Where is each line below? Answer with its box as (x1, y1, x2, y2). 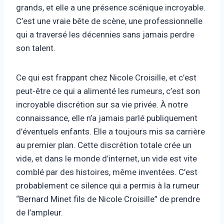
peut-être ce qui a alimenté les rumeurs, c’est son (16, 85, 200, 96)
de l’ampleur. (16, 207, 63, 217)
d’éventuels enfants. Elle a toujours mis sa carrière (16, 126, 205, 136)
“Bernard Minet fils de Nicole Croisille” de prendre (16, 193, 200, 204)
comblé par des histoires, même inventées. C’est (16, 166, 197, 177)
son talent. (16, 42, 55, 53)
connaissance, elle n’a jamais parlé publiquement (16, 112, 197, 123)
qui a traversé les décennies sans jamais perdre (16, 29, 194, 39)
